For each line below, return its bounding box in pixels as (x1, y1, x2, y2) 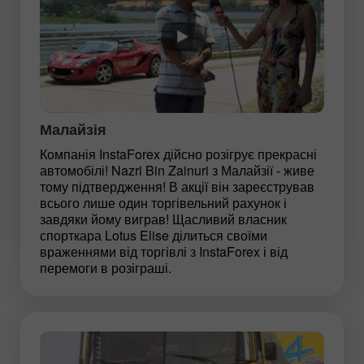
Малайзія (40, 118, 106, 140)
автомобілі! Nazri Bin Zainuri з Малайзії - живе (40, 160, 314, 180)
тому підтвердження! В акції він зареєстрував (40, 176, 314, 196)
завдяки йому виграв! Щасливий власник (40, 209, 287, 228)
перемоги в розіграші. (40, 258, 171, 277)
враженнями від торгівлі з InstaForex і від (40, 241, 288, 261)
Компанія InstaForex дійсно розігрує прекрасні (40, 144, 317, 163)
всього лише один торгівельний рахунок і (40, 193, 287, 212)
